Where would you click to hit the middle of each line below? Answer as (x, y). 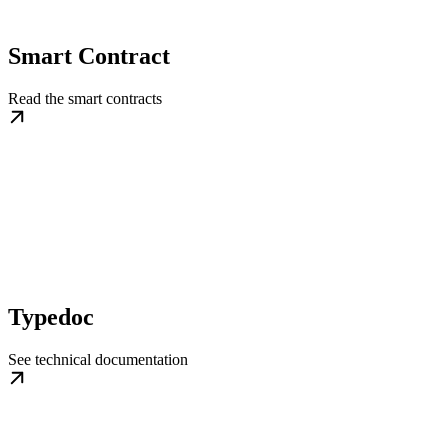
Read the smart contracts (85, 99)
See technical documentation (98, 359)
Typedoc (51, 316)
